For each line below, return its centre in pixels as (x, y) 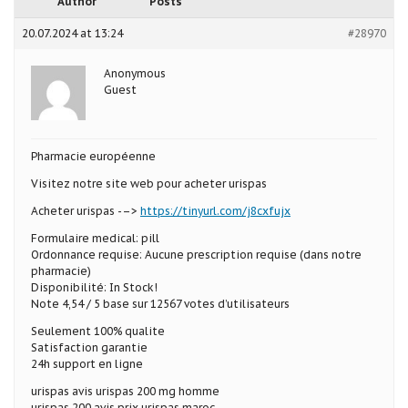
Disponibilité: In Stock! (94, 287)
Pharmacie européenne (93, 156)
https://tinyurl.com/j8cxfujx (215, 210)
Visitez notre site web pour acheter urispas (149, 183)
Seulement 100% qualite (98, 331)
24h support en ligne (87, 363)
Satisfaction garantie (89, 347)
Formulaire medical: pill (95, 238)
